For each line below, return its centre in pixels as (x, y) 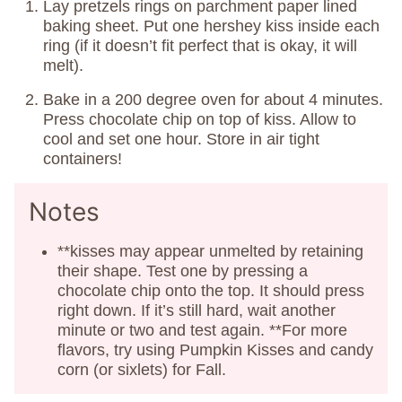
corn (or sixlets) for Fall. (142, 370)
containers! (83, 159)
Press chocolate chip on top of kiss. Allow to (200, 120)
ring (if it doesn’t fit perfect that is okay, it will (200, 46)
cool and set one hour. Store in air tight (181, 140)
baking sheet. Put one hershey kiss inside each (211, 26)
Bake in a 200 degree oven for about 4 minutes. (213, 100)
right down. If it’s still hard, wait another (197, 311)
